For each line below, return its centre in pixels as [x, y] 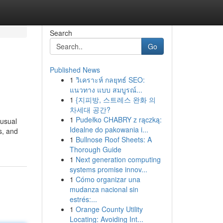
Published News [75, 70]
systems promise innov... [108, 169]
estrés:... [83, 199]
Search [61, 33]
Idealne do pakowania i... [109, 129]
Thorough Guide [95, 149]
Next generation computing [118, 159]
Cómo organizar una [108, 179]
